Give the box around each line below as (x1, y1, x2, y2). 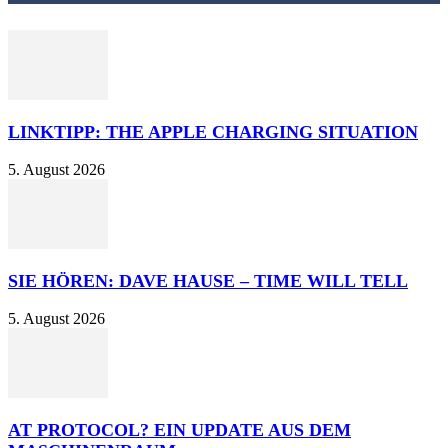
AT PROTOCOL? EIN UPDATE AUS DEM (8, 420, 351, 441)
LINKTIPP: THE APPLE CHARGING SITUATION (8, 122, 418, 143)
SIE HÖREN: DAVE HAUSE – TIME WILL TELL (8, 271, 408, 292)
